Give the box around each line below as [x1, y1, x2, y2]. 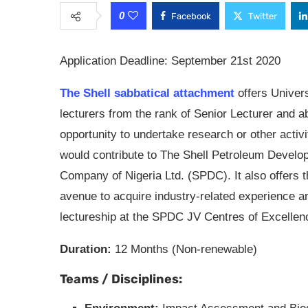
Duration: [60, 243, 115, 256]
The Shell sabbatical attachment [60, 87, 234, 100]
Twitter [248, 11, 277, 21]
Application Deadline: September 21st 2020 [60, 54, 280, 67]
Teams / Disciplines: [60, 272, 182, 287]
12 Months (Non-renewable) [115, 243, 257, 256]
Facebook [171, 11, 211, 21]
